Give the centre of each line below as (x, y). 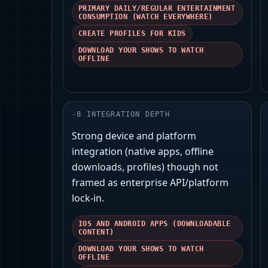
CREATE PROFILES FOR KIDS (132, 34)
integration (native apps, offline (143, 152)
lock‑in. (88, 198)
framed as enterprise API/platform (150, 183)
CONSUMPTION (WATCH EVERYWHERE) (146, 17)
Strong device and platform (134, 136)
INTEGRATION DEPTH (128, 115)
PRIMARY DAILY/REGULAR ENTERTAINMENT (157, 9)
